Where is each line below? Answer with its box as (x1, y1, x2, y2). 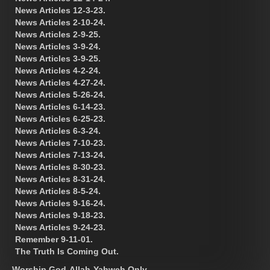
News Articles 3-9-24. (15, 41, 101, 51)
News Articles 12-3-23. (15, 5, 105, 15)
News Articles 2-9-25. (15, 29, 101, 39)
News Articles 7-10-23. (15, 137, 105, 148)
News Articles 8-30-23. (15, 162, 105, 172)
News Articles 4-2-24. (15, 65, 101, 75)
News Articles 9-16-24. (15, 198, 105, 208)
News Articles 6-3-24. (15, 125, 101, 136)
